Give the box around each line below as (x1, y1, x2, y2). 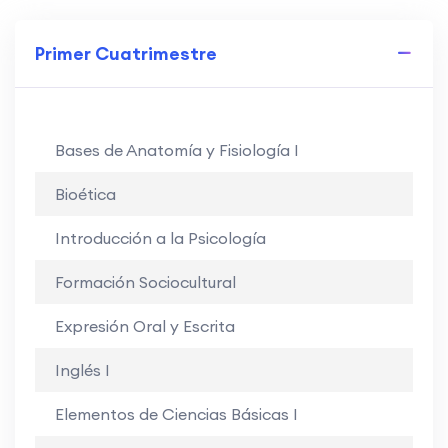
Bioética (55, 183, 116, 204)
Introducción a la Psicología (55, 227, 266, 248)
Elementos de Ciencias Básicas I (55, 403, 298, 424)
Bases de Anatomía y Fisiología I (55, 139, 299, 160)
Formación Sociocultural (55, 271, 236, 292)
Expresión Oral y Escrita (55, 315, 235, 336)
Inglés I (55, 359, 110, 380)
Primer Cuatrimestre (35, 41, 217, 65)
